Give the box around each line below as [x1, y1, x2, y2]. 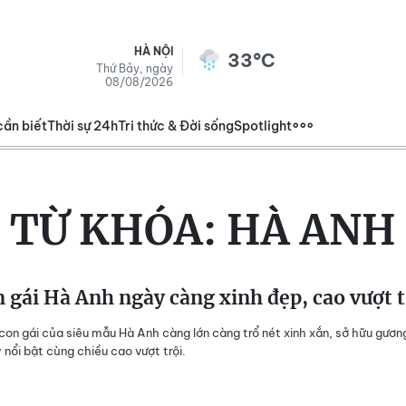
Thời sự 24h [47, 118, 118, 134]
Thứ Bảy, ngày [96, 62, 173, 75]
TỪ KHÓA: [10, 205, 227, 256]
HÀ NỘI [134, 44, 173, 58]
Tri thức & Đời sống [118, 118, 234, 134]
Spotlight [234, 118, 292, 134]
